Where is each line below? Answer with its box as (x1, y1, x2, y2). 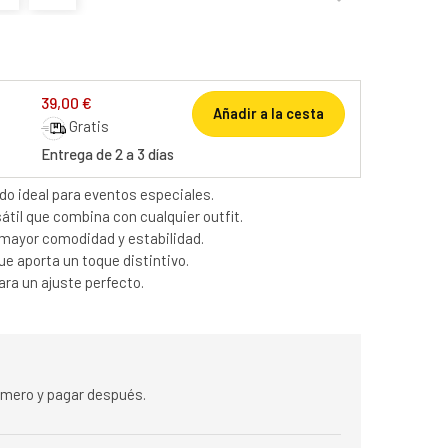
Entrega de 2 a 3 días (40, 144, 174, 163)
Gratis (68, 117, 109, 135)
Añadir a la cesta (212, 105, 324, 122)
